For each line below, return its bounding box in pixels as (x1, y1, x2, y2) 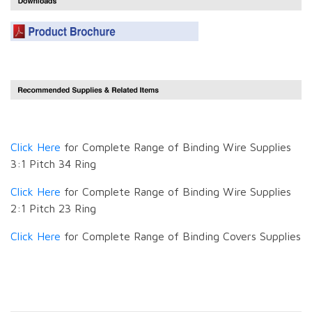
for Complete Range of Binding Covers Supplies (61, 229, 301, 242)
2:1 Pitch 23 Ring (10, 201, 96, 214)
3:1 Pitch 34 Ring (10, 157, 96, 170)
